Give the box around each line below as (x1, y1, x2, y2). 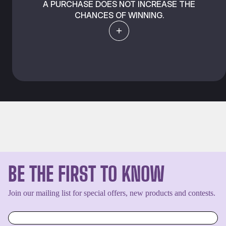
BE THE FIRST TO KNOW (8, 161, 164, 186)
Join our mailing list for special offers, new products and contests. (8, 188, 215, 197)
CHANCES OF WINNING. (74, 10, 164, 20)
